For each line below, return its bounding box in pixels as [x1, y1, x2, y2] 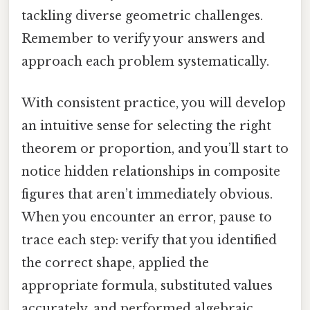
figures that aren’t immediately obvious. [21, 186, 273, 202]
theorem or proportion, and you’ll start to [21, 140, 289, 156]
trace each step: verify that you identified [21, 232, 277, 248]
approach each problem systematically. [21, 54, 269, 70]
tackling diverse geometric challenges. [21, 8, 263, 24]
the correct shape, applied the [21, 255, 209, 271]
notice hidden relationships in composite [21, 163, 280, 179]
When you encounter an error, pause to [21, 209, 272, 225]
